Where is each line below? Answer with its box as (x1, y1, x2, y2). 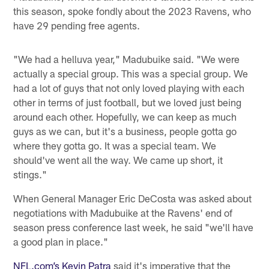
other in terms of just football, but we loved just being (13, 95, 242, 108)
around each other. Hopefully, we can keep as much (13, 110, 237, 122)
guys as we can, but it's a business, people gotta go (13, 124, 237, 137)
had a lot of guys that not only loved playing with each (13, 81, 245, 94)
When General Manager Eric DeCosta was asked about (13, 192, 252, 204)
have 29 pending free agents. (13, 19, 141, 31)
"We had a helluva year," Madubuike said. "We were (13, 52, 240, 65)
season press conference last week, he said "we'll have (13, 220, 254, 233)
